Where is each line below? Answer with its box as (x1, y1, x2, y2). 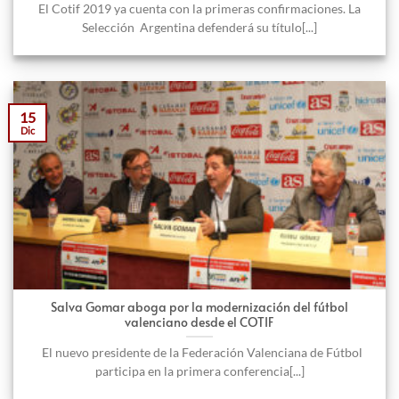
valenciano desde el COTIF (125, 313, 274, 330)
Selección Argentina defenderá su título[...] (82, 20, 317, 35)
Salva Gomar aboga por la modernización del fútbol (51, 297, 348, 315)
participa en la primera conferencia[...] (94, 363, 305, 379)
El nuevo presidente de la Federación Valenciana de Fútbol (37, 345, 362, 360)
